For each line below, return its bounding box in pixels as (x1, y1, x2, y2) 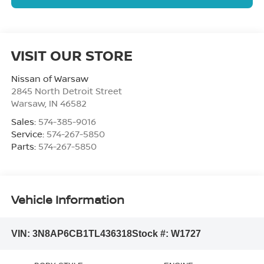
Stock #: (131, 228, 171, 239)
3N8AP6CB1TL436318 (32, 228, 132, 239)
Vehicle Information (11, 192, 124, 208)
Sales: (11, 115, 38, 127)
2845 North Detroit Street (11, 84, 122, 97)
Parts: (11, 140, 38, 152)
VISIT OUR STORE (11, 45, 133, 65)
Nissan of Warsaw (11, 72, 88, 84)
